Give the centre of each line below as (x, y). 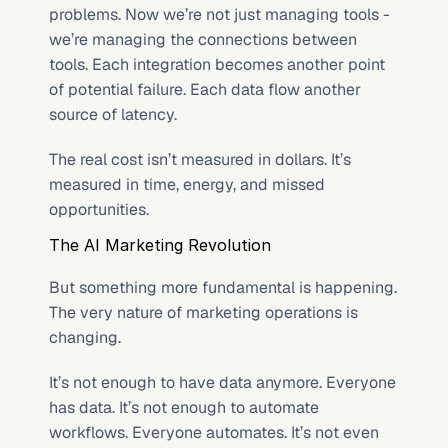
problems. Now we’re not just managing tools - (219, 14)
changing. (85, 337)
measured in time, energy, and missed (187, 184)
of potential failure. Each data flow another (205, 89)
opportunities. (99, 209)
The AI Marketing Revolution (160, 245)
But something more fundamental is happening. (223, 287)
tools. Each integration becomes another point (217, 64)
